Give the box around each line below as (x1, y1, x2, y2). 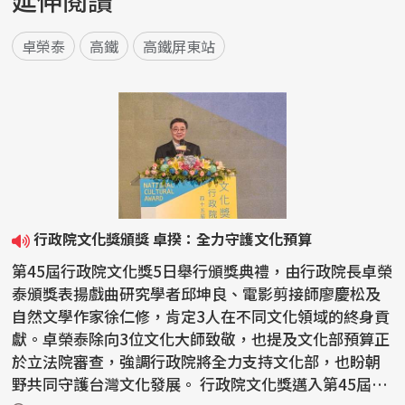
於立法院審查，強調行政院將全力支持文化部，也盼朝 (12, 350, 381, 373)
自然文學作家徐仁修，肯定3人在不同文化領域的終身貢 (12, 305, 391, 328)
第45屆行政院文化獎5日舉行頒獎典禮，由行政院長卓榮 (12, 259, 393, 283)
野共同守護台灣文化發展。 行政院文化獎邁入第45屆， (12, 372, 201, 396)
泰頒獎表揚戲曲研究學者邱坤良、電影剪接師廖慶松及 (12, 282, 381, 306)
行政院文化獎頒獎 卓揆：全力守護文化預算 (33, 228, 313, 250)
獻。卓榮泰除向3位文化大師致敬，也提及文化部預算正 (12, 327, 391, 351)
